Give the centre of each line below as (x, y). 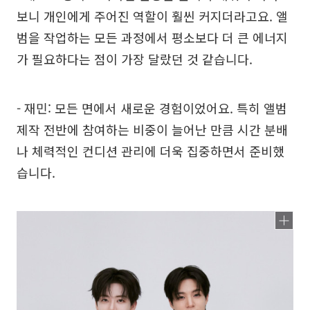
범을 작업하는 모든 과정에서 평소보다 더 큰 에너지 (152, 37)
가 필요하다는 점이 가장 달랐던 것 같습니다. (135, 58)
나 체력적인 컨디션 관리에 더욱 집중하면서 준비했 (151, 151)
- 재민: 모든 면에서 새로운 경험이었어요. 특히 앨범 (152, 108)
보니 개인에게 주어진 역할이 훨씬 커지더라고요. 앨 (152, 16)
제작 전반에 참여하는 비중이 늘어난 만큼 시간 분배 (152, 129)
